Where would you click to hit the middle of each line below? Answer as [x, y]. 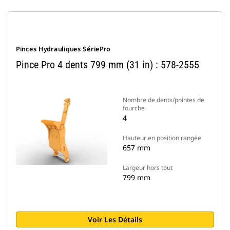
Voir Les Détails [115, 219]
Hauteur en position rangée [162, 138]
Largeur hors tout [148, 168]
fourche [134, 108]
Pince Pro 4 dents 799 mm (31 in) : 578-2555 [108, 65]
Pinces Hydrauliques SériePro [63, 49]
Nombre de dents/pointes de [164, 100]
